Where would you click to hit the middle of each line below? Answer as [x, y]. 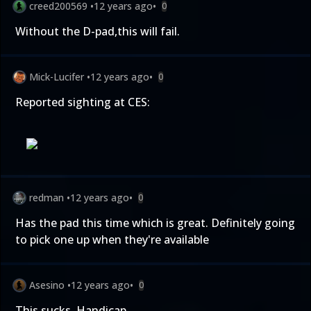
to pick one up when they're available [112, 239]
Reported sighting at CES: [83, 102]
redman [47, 197]
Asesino [47, 285]
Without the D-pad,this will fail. [98, 31]
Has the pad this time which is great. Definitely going [155, 223]
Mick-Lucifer [57, 77]
